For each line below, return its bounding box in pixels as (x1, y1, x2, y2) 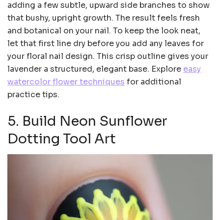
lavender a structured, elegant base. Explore (7, 63, 183, 74)
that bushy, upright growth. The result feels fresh (7, 12, 200, 23)
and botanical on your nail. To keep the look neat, (7, 25, 200, 36)
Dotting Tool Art (7, 130, 116, 147)
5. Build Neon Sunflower (7, 112, 167, 130)
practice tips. (7, 89, 59, 100)
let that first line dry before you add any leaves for (7, 38, 204, 49)
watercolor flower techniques (7, 76, 125, 87)
